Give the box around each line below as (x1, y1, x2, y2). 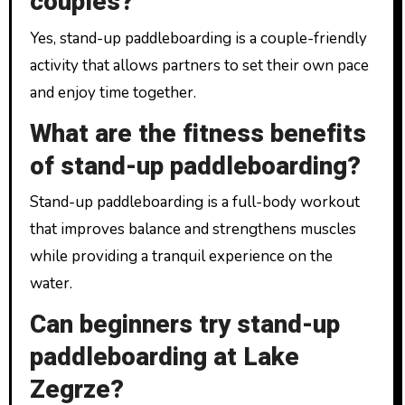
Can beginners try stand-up (29, 306, 340, 344)
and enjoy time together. (29, 81, 196, 103)
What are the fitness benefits (29, 115, 366, 153)
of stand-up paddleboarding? (29, 147, 361, 185)
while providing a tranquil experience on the (29, 246, 333, 267)
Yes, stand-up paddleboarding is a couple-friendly (29, 27, 367, 49)
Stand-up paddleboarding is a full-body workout (29, 192, 360, 212)
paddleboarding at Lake (29, 339, 299, 376)
